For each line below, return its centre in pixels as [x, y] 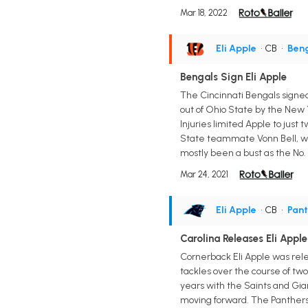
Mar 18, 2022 [203, 13]
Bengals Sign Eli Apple [233, 77]
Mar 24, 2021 [204, 174]
